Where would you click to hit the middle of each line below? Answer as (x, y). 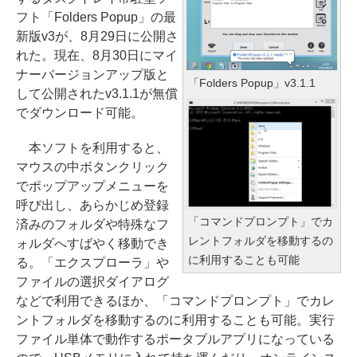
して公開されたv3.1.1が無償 (97, 94)
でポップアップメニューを (92, 186)
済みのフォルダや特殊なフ (92, 224)
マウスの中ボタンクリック (92, 167)
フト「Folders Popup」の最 (96, 17)
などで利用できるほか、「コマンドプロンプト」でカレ (175, 301)
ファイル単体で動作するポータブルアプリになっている (175, 339)
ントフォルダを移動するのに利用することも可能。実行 (175, 320)
